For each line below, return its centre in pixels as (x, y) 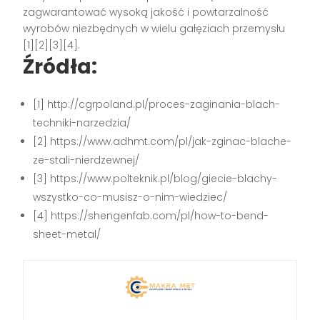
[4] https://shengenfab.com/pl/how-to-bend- (151, 215)
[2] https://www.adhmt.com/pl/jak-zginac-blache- (162, 141)
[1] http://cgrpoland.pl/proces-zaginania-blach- (157, 104)
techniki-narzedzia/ (82, 122)
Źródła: (60, 66)
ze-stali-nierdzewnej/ (86, 160)
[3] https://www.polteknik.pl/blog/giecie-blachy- (155, 178)
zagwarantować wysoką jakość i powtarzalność (146, 12)
